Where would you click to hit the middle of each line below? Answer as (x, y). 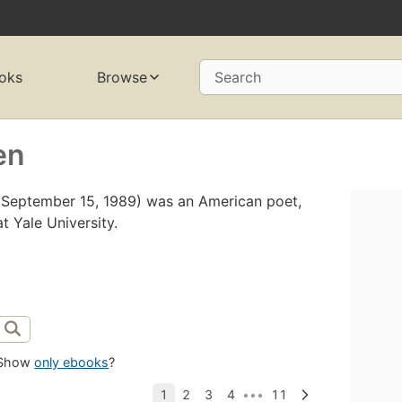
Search (237, 78)
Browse (122, 78)
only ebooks (72, 363)
